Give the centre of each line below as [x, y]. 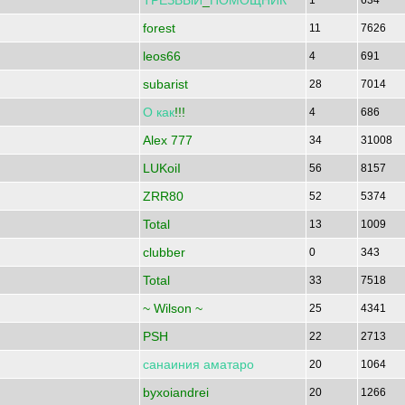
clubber [164, 252]
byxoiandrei [176, 392]
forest [159, 28]
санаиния [171, 364]
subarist [165, 84]
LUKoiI [162, 168]
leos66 [162, 56]
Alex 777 [168, 140]
